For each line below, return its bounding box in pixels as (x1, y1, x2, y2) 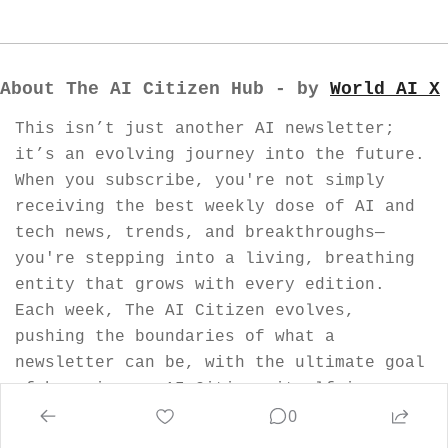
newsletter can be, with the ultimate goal (15, 354, 425, 373)
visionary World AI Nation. (15, 406, 275, 425)
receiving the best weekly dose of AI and (15, 198, 415, 217)
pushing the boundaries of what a (15, 328, 335, 347)
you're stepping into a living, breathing (15, 250, 415, 269)
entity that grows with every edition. (15, 276, 385, 295)
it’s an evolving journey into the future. (15, 146, 425, 165)
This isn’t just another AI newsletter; (15, 120, 395, 139)
